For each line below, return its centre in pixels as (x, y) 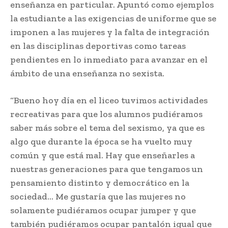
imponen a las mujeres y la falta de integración (110, 32)
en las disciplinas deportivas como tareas (98, 46)
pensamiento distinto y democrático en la (100, 183)
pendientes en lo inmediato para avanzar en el (109, 60)
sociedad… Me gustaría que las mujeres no (98, 197)
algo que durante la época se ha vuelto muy (101, 142)
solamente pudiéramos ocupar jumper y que (103, 210)
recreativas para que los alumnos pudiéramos (106, 114)
